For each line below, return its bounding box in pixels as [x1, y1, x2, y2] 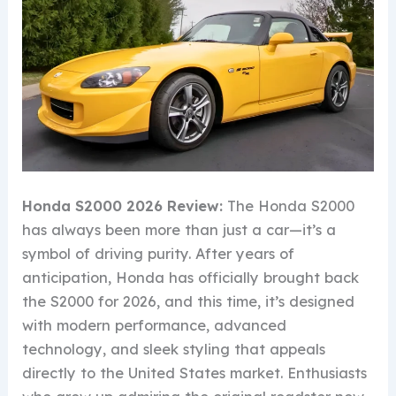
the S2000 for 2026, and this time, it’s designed [22, 292, 355, 310]
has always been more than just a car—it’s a [22, 220, 337, 239]
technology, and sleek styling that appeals [22, 339, 326, 358]
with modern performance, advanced [22, 316, 287, 334]
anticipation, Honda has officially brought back [22, 268, 360, 286]
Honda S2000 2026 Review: [22, 196, 228, 215]
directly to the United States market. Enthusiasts [22, 363, 368, 382]
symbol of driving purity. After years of [22, 244, 295, 263]
